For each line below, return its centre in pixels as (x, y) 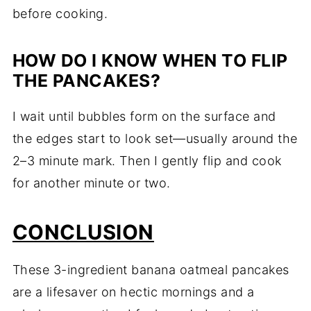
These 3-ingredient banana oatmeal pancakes (151, 270)
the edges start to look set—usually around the (155, 139)
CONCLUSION (83, 233)
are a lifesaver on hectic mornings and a (133, 292)
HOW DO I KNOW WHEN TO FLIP (150, 61)
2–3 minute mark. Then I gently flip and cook (147, 161)
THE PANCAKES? (86, 81)
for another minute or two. (91, 183)
